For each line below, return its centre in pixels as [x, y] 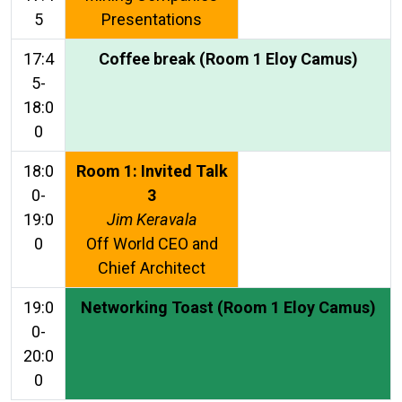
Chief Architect [152, 268]
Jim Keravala [152, 219]
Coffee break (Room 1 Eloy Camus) [228, 59]
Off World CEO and [152, 244]
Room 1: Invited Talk [152, 171]
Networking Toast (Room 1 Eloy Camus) [228, 307]
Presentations [152, 19]
